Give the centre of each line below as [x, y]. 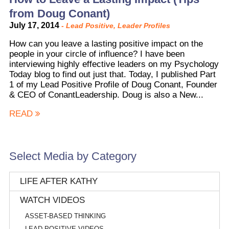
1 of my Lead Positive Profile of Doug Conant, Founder [113, 84]
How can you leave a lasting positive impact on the [106, 43]
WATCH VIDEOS [52, 200]
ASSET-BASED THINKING [65, 216]
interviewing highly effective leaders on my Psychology [114, 64]
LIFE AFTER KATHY [59, 181]
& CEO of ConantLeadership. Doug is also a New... [106, 95]
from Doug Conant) [59, 13]
